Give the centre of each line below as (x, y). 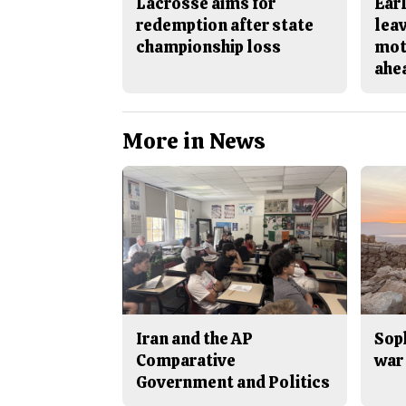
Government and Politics (232, 382)
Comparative (185, 360)
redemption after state (224, 24)
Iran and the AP (194, 338)
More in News (193, 140)
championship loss (208, 46)
